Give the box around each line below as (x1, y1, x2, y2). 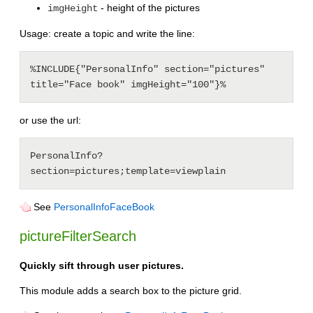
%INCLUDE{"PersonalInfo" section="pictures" (30, 63, 265, 75)
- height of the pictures (98, 1, 200, 13)
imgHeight (48, 2, 98, 14)
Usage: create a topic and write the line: (20, 27, 195, 39)
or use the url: (20, 114, 81, 126)
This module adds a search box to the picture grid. (20, 285, 242, 297)
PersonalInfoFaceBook (54, 201, 154, 212)
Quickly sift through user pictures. (20, 260, 184, 272)
